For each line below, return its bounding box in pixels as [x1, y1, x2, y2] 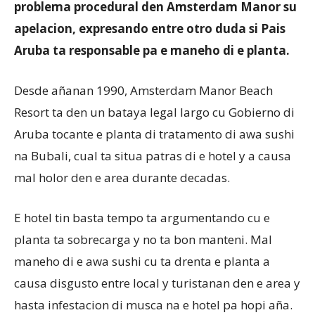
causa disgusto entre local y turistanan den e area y [14, 274, 300, 291]
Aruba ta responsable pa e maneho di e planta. [14, 41, 290, 58]
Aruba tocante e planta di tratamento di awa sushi [14, 125, 295, 142]
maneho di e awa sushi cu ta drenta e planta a [14, 252, 270, 269]
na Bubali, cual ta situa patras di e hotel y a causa [14, 147, 291, 164]
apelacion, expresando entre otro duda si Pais [14, 20, 285, 37]
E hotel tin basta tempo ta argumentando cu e [14, 209, 270, 226]
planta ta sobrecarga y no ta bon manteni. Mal [14, 231, 272, 247]
